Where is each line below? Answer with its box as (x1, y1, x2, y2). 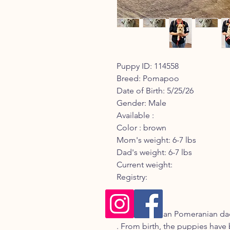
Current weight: (117, 159, 172, 169)
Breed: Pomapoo (117, 73, 179, 83)
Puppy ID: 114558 (117, 61, 179, 71)
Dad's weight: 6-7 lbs (117, 147, 192, 157)
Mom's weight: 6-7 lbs (117, 135, 196, 145)
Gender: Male (117, 98, 166, 108)
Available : (117, 110, 154, 120)
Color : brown (117, 122, 166, 132)
